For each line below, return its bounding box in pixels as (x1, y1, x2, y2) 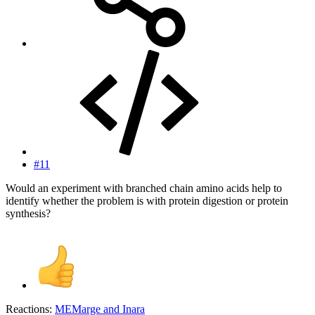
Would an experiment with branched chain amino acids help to (6, 182, 282, 195)
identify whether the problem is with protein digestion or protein (6, 195, 288, 207)
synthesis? (6, 207, 51, 220)
